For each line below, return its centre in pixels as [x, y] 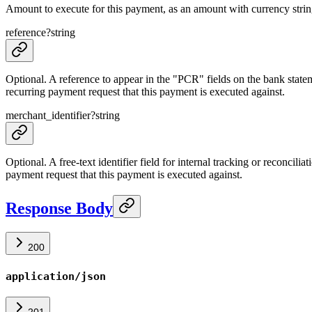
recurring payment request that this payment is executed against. [145, 92]
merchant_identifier [48, 116]
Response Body [59, 209]
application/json [56, 276]
